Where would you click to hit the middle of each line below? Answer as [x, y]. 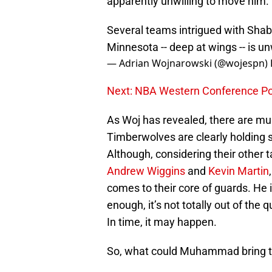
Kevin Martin [239, 171]
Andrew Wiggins [146, 171]
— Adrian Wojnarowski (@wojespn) [189, 63]
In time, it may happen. [162, 222]
